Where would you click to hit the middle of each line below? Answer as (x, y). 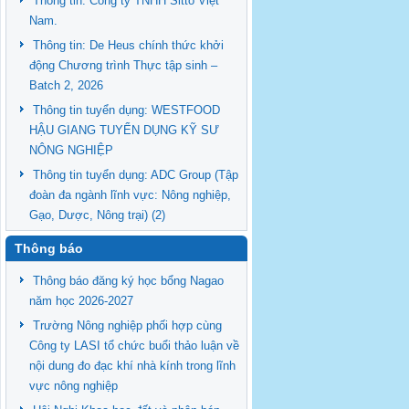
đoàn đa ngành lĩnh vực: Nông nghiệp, (130, 195)
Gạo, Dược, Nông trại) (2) (97, 215)
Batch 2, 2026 (66, 85)
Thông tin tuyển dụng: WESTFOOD (126, 110)
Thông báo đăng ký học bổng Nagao (128, 281)
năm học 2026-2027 (81, 301)
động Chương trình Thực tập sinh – (123, 65)
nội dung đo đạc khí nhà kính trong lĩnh (132, 366)
